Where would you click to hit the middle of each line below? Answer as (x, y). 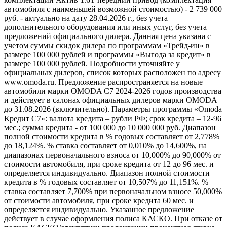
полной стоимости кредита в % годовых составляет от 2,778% (112, 136)
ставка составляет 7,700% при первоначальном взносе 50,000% (113, 191)
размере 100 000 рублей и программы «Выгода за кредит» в (107, 54)
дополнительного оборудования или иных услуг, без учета (105, 27)
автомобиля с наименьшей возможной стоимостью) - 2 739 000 (113, 9)
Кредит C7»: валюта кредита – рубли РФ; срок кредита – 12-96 (113, 118)
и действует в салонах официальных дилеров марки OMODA (110, 100)
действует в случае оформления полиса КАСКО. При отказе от (113, 218)
